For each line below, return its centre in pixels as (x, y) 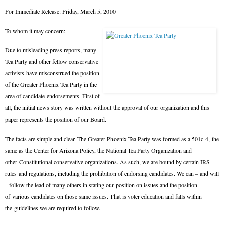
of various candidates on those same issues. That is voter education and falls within (103, 197)
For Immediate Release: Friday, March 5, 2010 (60, 11)
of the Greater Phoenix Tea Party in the (51, 85)
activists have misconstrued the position (52, 73)
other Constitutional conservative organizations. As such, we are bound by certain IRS (107, 162)
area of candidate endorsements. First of (52, 96)
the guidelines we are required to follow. (53, 208)
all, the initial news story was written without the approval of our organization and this (107, 108)
